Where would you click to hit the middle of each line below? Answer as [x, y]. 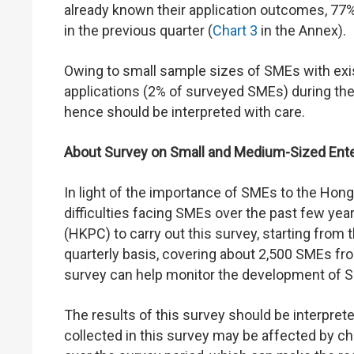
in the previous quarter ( [138, 30]
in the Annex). [303, 30]
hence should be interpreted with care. [185, 111]
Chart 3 [235, 30]
